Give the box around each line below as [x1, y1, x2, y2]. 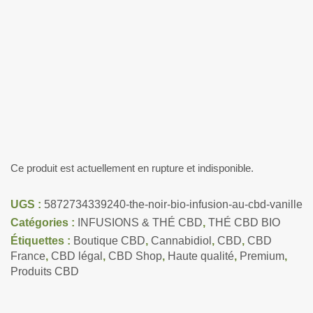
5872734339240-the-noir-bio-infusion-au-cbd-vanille [44, 198, 303, 210]
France [10, 250, 45, 262]
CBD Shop [108, 250, 162, 262]
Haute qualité [168, 250, 234, 262]
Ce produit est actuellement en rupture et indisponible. [10, 163, 254, 174]
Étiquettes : [10, 235, 73, 247]
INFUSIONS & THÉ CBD [78, 217, 203, 228]
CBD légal [51, 250, 103, 262]
